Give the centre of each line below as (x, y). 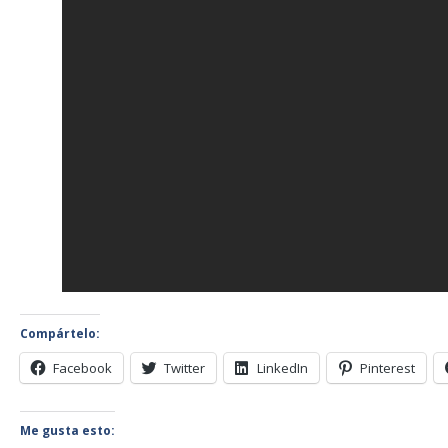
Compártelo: (60, 333)
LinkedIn (283, 368)
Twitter (185, 368)
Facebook (83, 368)
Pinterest (388, 368)
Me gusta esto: (68, 430)
